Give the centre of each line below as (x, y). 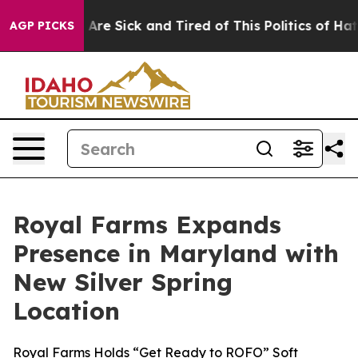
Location (66, 311)
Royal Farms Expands (147, 225)
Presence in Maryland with (176, 253)
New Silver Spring (123, 282)
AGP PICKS (42, 26)
